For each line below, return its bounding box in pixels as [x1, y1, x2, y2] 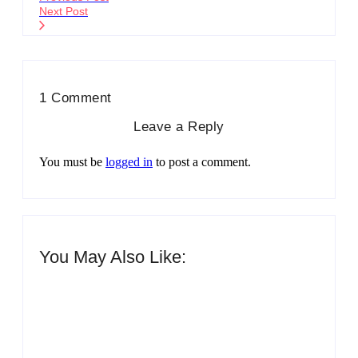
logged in [105, 155, 153, 169]
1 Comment [39, 90, 112, 106]
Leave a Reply [133, 119, 225, 135]
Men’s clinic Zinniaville [47, 288, 163, 303]
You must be [39, 155, 105, 169]
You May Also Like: [39, 246, 186, 267]
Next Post [39, 5, 88, 18]
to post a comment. [153, 155, 251, 169]
